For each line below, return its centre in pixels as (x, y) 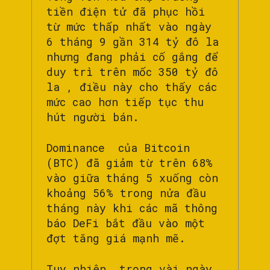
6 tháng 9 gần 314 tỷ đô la (133, 41)
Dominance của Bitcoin (118, 147)
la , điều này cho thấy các (132, 86)
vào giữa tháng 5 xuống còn (132, 177)
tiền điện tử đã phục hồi (126, 11)
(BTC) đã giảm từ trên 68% (130, 162)
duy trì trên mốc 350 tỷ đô (132, 71)
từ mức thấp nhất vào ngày (129, 26)
